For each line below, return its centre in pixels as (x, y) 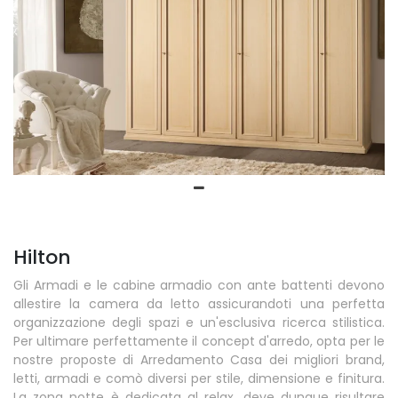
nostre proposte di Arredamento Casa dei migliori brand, (199, 360)
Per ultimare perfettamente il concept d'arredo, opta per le (199, 342)
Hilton (42, 258)
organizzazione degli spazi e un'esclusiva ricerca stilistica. (199, 323)
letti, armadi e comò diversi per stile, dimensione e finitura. (199, 379)
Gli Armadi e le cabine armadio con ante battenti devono (199, 286)
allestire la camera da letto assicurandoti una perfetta (199, 304)
